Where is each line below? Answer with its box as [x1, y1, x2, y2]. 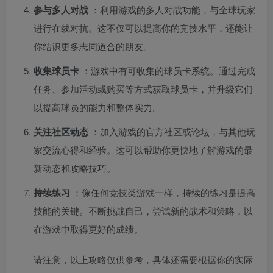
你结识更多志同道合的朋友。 [34, 40, 152, 53]
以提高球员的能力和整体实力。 [34, 101, 161, 114]
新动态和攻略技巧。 [34, 161, 116, 175]
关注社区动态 [34, 125, 91, 139]
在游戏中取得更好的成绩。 [34, 222, 143, 236]
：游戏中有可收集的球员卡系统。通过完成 [82, 64, 255, 77]
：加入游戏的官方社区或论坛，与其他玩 [91, 125, 255, 138]
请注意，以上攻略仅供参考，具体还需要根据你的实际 [34, 253, 253, 266]
